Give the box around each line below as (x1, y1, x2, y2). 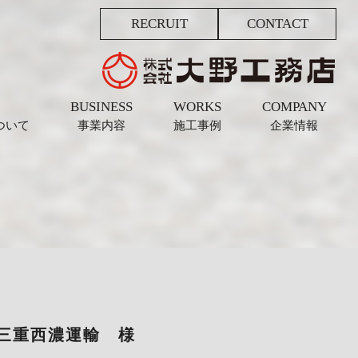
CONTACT (246, 16, 308, 32)
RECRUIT (130, 16, 188, 32)
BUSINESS (70, 99, 133, 115)
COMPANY (261, 99, 327, 115)
